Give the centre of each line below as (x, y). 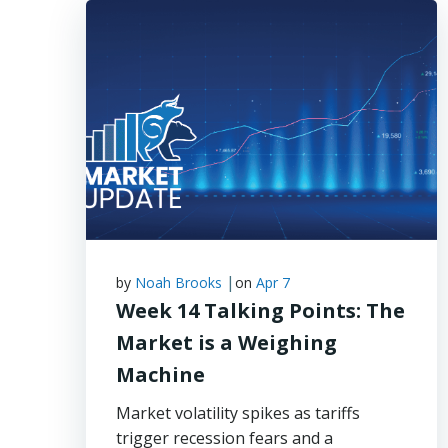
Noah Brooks (178, 282)
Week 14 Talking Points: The (260, 310)
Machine (160, 374)
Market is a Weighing (226, 342)
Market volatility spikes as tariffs (238, 413)
